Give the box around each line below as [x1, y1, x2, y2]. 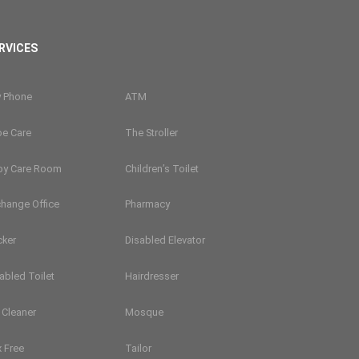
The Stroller [124, 126, 178, 139]
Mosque [124, 306, 163, 319]
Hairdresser [124, 270, 179, 283]
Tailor [124, 341, 151, 354]
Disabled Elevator [124, 234, 205, 247]
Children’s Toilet [124, 162, 199, 175]
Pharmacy [124, 198, 170, 211]
